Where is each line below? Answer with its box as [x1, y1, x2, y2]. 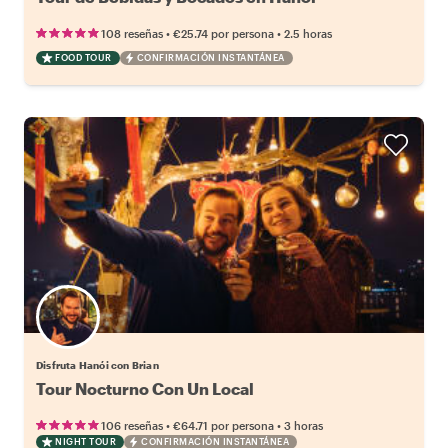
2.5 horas [284, 26, 332, 40]
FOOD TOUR [55, 51, 112, 63]
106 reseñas [101, 418, 163, 432]
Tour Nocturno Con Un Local [36, 378, 254, 398]
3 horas [284, 418, 323, 432]
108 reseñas [101, 26, 163, 40]
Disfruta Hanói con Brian [36, 358, 159, 371]
